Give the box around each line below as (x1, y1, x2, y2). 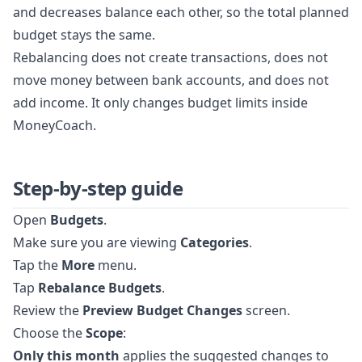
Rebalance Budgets (38, 279, 162, 297)
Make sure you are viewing (13, 234, 180, 252)
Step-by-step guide (13, 175, 183, 202)
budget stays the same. (13, 26, 155, 44)
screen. (242, 301, 290, 320)
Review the (13, 301, 82, 320)
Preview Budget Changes (82, 301, 242, 320)
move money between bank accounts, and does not (13, 71, 329, 90)
